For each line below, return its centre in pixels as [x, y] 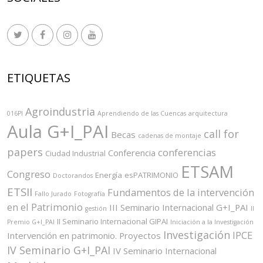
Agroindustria [60, 112]
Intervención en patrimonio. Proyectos [84, 236]
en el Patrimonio [45, 207]
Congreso [29, 174]
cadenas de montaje [170, 136]
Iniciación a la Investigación [212, 222]
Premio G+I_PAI [31, 222]
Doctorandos [73, 176]
